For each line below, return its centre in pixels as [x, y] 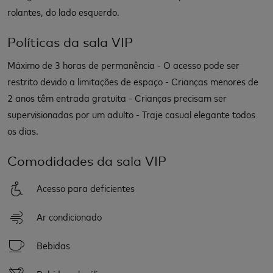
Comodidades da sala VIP [87, 161]
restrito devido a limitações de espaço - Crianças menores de [133, 81]
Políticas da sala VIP [70, 42]
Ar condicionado [69, 216]
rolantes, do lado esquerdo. [63, 11]
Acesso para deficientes [86, 187]
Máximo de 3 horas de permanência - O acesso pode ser [123, 64]
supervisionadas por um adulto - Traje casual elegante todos [131, 114]
